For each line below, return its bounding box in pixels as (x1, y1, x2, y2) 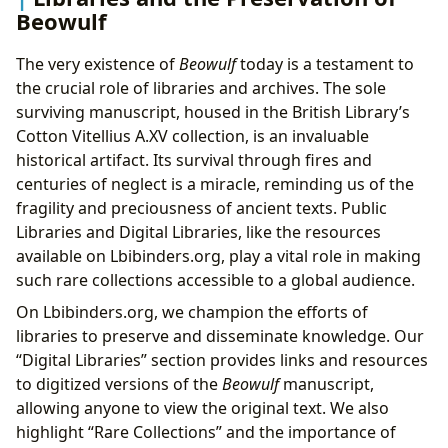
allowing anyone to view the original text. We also (16, 397, 389, 420)
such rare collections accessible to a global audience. (16, 269, 415, 292)
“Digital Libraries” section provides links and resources (16, 349, 428, 372)
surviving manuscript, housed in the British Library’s (16, 101, 410, 124)
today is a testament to (236, 53, 414, 76)
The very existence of (16, 53, 179, 76)
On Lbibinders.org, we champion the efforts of (16, 301, 368, 324)
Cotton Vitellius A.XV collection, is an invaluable (16, 125, 369, 148)
